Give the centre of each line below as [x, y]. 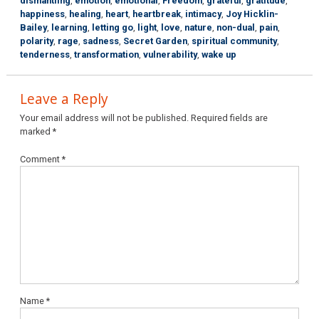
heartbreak [157, 14]
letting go [113, 27]
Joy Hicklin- [252, 14]
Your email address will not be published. [105, 118]
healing [85, 14]
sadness [101, 41]
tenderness [45, 54]
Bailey [34, 27]
